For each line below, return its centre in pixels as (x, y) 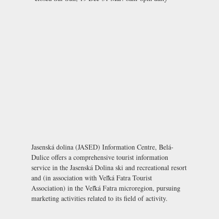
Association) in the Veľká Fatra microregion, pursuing (106, 188)
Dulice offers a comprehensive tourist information (100, 157)
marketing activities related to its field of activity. (99, 198)
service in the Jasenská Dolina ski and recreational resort (109, 167)
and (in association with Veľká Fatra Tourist (92, 177)
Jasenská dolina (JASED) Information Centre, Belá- (102, 147)
